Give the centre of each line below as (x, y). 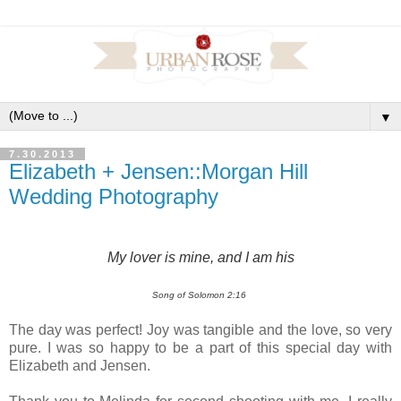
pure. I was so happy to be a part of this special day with (200, 347)
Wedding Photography (114, 196)
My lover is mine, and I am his (200, 257)
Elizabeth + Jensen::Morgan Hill (158, 171)
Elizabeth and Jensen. (81, 365)
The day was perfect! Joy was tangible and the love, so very (200, 329)
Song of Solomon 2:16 (199, 294)
